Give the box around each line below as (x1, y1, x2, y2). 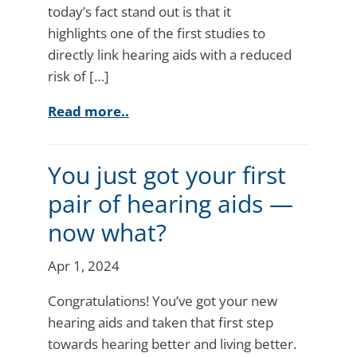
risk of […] (48, 66, 109, 85)
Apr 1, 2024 (48, 256, 120, 275)
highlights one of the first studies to (48, 23, 265, 42)
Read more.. (48, 101, 129, 120)
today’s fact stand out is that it (48, 2, 231, 21)
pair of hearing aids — (48, 186, 293, 220)
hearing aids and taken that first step (48, 312, 273, 331)
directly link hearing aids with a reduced (48, 45, 292, 64)
